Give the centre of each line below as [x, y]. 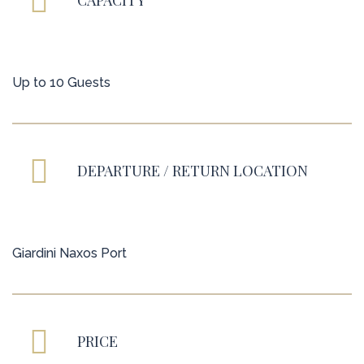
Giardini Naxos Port [69, 253]
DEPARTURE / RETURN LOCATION [193, 171]
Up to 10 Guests [61, 83]
